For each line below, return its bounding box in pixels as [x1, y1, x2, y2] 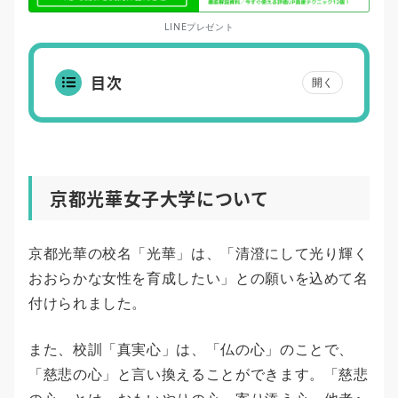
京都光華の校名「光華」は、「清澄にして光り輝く [28, 245, 369, 263]
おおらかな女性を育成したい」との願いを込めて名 [28, 270, 369, 288]
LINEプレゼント [163, 22, 235, 33]
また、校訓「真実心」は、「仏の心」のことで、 [28, 341, 354, 359]
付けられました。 [28, 295, 147, 313]
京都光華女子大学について [50, 186, 269, 212]
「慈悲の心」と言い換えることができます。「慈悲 [28, 366, 369, 384]
